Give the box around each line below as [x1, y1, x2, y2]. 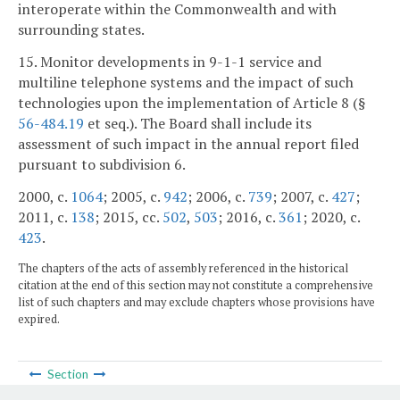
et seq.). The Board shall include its [84, 113, 312, 134]
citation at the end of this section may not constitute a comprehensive [18, 277, 373, 293]
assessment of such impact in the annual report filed [18, 134, 359, 154]
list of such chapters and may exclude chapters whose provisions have [18, 294, 375, 310]
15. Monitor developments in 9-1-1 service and [18, 52, 321, 72]
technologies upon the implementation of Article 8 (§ [18, 93, 365, 113]
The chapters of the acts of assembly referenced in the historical [18, 260, 348, 276]
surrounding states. [18, 20, 145, 40]
